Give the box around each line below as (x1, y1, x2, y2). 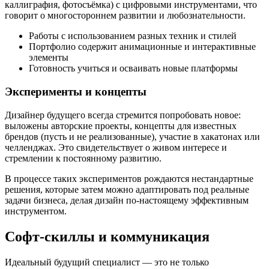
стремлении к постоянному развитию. (5, 153, 162, 163)
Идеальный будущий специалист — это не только (5, 256, 209, 267)
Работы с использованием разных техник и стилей (29, 31, 237, 41)
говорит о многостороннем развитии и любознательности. (5, 10, 246, 21)
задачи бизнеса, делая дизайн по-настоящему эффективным (5, 195, 249, 205)
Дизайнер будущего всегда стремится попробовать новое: (5, 109, 241, 120)
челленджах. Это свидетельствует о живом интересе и (5, 142, 227, 153)
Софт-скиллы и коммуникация (5, 228, 210, 244)
